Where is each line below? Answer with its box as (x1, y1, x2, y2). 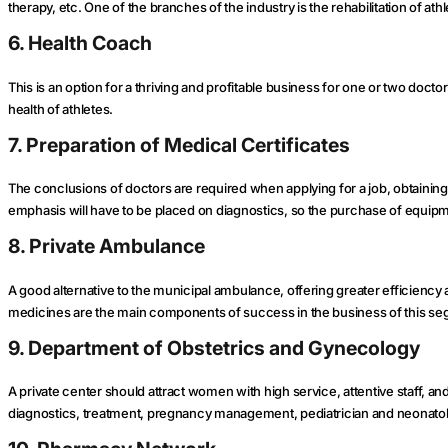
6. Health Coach (8, 31, 152, 56)
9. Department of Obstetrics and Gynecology (8, 335, 420, 360)
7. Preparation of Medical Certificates (8, 132, 350, 157)
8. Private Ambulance (8, 234, 205, 259)
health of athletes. (8, 100, 114, 117)
